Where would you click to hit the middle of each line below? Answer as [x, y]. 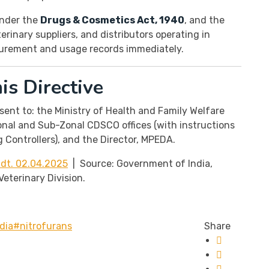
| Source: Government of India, [140, 164]
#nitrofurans [43, 226]
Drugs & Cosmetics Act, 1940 [112, 20]
